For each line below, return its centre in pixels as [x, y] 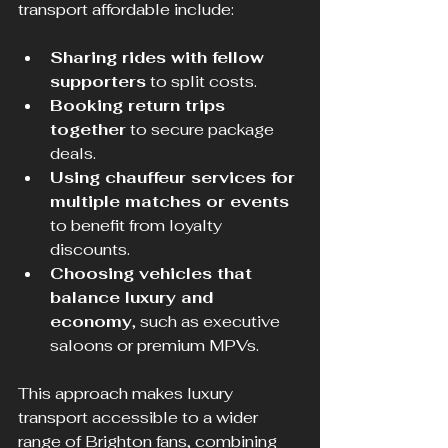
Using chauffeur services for [175, 178]
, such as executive [208, 322]
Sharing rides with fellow [159, 58]
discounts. [90, 250]
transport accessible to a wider [140, 418]
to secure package [202, 130]
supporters [98, 82]
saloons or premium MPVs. [154, 346]
